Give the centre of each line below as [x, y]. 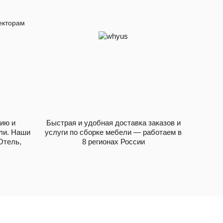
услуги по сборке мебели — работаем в [113, 132]
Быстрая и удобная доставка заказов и [113, 122]
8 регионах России [113, 141]
